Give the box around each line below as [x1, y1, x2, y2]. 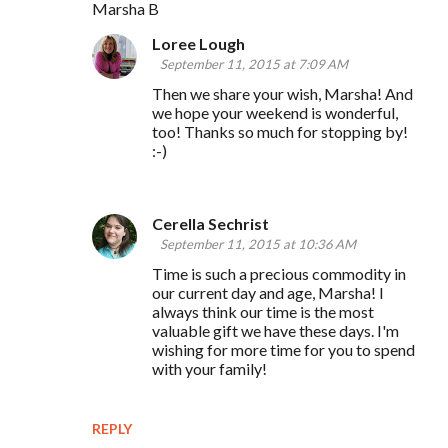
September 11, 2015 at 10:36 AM [160, 235, 356, 252]
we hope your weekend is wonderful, [152, 102, 398, 122]
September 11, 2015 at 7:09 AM [160, 55, 348, 72]
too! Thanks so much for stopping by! [152, 121, 408, 141]
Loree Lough [152, 33, 245, 53]
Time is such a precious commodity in [152, 263, 406, 283]
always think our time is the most [152, 301, 374, 321]
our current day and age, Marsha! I [152, 282, 384, 302]
